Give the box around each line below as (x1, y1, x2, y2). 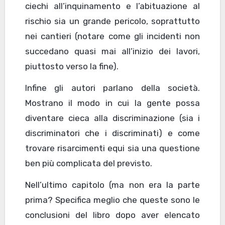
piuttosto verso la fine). (25, 61, 119, 71)
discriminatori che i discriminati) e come (25, 128, 200, 138)
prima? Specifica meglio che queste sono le (25, 194, 200, 205)
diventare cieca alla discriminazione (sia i (25, 113, 200, 123)
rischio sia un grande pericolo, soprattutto (25, 16, 200, 26)
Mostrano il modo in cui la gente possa (25, 97, 200, 108)
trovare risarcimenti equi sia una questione (25, 143, 200, 153)
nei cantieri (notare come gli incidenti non (25, 31, 200, 41)
